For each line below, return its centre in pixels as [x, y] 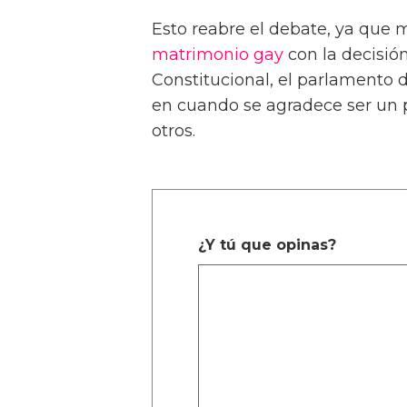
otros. [174, 130]
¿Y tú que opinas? [267, 244]
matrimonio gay [218, 54]
